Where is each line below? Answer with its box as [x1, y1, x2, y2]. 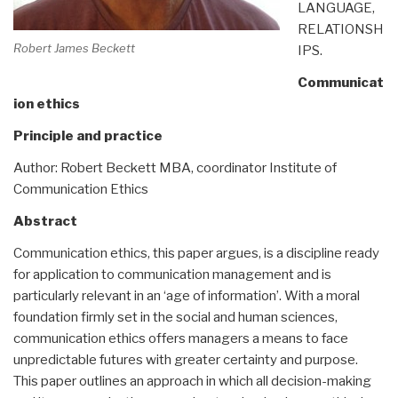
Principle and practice [13, 127, 163, 144]
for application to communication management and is [13, 266, 331, 283]
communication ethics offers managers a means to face [13, 330, 348, 346]
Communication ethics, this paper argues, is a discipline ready [13, 244, 379, 261]
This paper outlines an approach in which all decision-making [13, 372, 371, 389]
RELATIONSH [297, 20, 384, 37]
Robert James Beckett [13, 41, 135, 56]
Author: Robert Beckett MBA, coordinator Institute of [13, 159, 337, 176]
